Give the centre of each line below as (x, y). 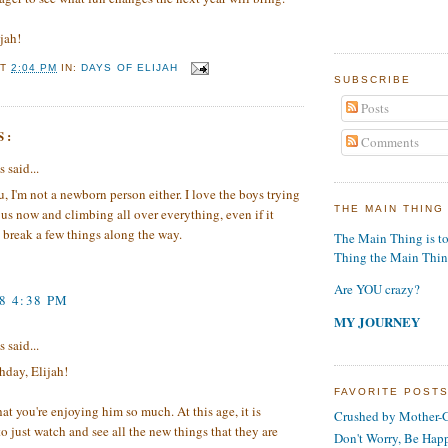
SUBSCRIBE (373, 80)
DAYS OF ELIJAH (129, 68)
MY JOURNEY (377, 322)
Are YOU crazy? (377, 289)
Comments (388, 141)
